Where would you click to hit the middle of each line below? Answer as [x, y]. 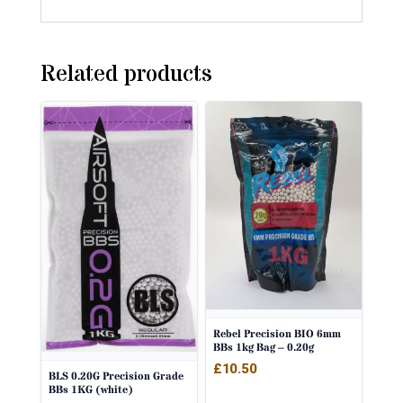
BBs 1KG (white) [90, 390]
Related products [126, 74]
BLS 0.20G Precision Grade [116, 376]
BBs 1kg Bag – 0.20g [264, 347]
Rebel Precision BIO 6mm [277, 334]
